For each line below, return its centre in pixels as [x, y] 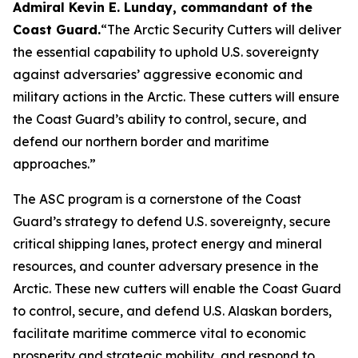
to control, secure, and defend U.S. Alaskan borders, [172, 311]
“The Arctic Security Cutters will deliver [221, 30]
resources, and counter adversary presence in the [166, 266]
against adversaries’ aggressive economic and [158, 74]
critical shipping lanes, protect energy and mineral [167, 244]
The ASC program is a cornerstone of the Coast [157, 199]
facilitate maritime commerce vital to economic [159, 333]
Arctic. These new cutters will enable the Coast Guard [177, 288]
